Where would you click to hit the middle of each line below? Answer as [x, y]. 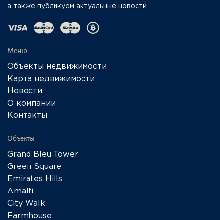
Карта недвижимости [51, 79]
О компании [31, 103]
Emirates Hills [35, 179]
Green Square [34, 167]
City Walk [26, 204]
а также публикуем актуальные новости [77, 6]
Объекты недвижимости [57, 67]
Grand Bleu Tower [43, 154]
